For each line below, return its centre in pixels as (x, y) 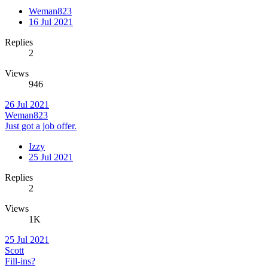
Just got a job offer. (41, 126)
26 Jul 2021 (27, 104)
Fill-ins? (20, 261)
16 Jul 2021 (51, 22)
